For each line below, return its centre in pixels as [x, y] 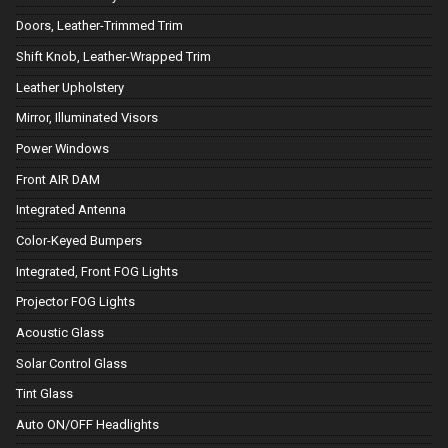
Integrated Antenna [71, 210]
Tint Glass [44, 394]
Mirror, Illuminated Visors [87, 118]
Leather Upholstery [70, 87]
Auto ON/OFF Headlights [87, 424]
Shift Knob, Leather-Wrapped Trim [113, 57]
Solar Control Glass [71, 363]
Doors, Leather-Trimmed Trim [99, 26]
